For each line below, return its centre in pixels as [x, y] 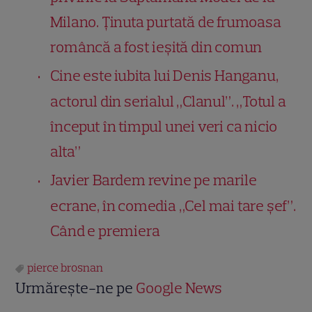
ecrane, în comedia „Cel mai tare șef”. [173, 206]
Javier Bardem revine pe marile [154, 180]
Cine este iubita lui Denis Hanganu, [164, 76]
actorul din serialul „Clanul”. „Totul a [168, 102]
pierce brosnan [65, 268]
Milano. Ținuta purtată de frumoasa [166, 22]
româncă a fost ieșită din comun [156, 47]
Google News [179, 288]
